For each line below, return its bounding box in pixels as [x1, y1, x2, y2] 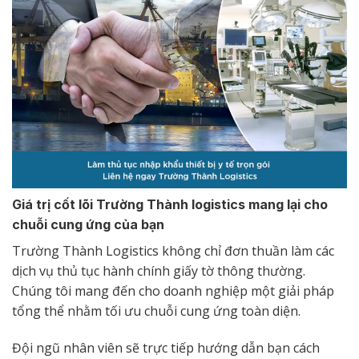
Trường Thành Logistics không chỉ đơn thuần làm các [12, 242, 334, 260]
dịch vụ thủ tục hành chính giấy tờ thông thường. [12, 262, 305, 280]
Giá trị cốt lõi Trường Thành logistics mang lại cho [12, 196, 328, 213]
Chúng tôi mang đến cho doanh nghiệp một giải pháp [12, 282, 334, 301]
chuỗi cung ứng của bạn [12, 216, 164, 233]
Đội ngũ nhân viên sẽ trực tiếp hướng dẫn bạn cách [12, 339, 320, 357]
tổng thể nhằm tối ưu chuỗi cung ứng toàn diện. [12, 302, 304, 321]
